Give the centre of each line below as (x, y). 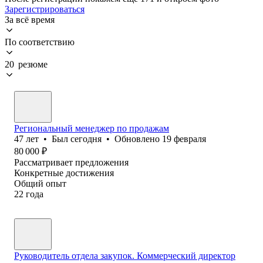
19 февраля (184, 139)
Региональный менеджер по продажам (92, 128)
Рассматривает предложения (71, 162)
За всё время (30, 19)
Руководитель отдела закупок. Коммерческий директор (125, 255)
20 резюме (26, 64)
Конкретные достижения (64, 173)
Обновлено (138, 139)
